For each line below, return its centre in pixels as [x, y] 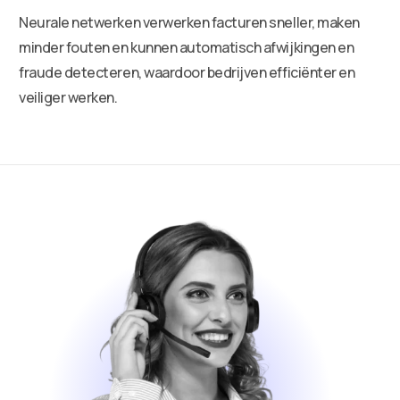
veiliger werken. [68, 97]
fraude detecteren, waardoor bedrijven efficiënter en [187, 72]
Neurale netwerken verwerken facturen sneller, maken [189, 22]
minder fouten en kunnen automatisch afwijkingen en [187, 47]
